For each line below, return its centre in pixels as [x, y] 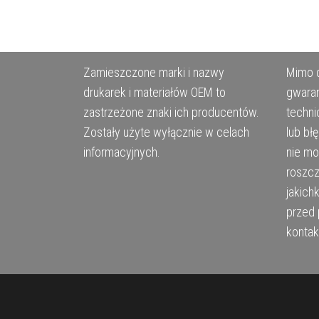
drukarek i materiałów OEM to [155, 93]
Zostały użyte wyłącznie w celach [166, 132]
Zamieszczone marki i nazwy [154, 73]
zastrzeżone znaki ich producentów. [171, 113]
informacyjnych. [122, 152]
